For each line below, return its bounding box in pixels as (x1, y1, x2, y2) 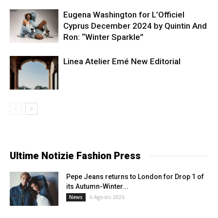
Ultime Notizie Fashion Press (10, 150, 141, 162)
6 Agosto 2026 (90, 193, 125, 201)
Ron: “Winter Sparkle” (63, 32, 144, 42)
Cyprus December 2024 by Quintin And (63, 21, 207, 31)
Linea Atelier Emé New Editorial (63, 56, 181, 67)
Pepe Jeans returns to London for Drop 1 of (66, 173, 204, 181)
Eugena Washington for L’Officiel (63, 10, 184, 20)
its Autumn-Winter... (66, 182, 128, 191)
